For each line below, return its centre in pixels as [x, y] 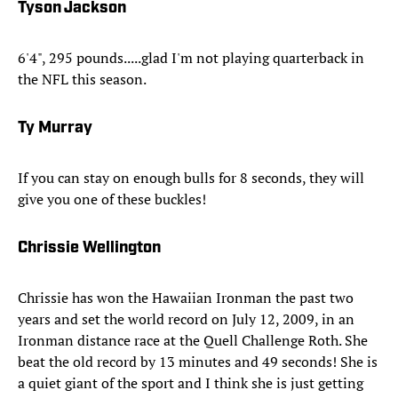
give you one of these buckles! [112, 199]
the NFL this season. [82, 80]
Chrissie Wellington [89, 249]
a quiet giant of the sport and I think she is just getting [191, 383]
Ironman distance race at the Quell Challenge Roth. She [193, 341]
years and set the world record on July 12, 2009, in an [186, 319]
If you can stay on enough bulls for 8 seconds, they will [191, 178]
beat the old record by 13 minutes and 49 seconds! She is [198, 362]
